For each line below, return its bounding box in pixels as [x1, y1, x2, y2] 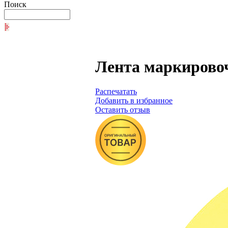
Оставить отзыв [95, 105, 150, 115]
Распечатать [95, 87, 137, 96]
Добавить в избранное [95, 96, 173, 105]
